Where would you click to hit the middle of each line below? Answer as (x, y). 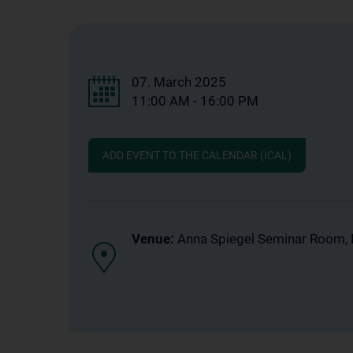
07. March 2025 (179, 82)
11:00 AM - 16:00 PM (195, 101)
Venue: (153, 239)
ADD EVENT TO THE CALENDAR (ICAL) (197, 155)
